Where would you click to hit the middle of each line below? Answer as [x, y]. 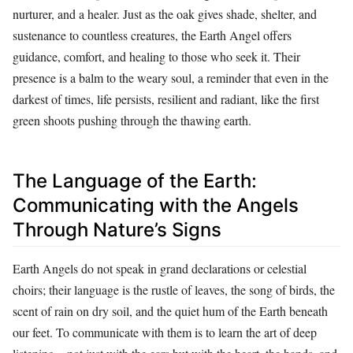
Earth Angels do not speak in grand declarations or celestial [160, 269]
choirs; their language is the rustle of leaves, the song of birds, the [174, 290]
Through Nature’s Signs [117, 230]
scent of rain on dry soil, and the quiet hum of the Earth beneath [170, 311]
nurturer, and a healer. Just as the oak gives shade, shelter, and [165, 14]
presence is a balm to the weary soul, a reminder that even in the [171, 78]
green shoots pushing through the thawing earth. [132, 121]
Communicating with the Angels [156, 206]
